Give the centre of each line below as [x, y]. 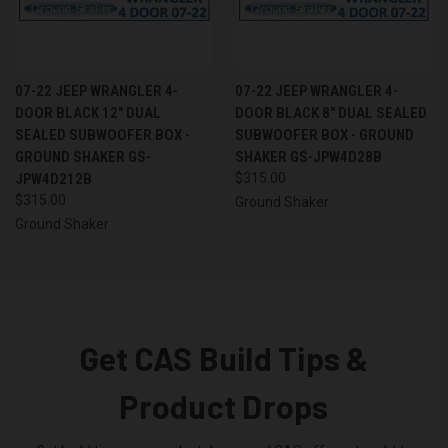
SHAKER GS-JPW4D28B [308, 156]
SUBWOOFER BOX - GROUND [324, 134]
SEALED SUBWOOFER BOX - [102, 134]
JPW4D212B [53, 178]
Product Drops [224, 405]
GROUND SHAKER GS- [83, 156]
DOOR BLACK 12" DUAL [88, 112]
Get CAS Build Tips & [224, 357]
